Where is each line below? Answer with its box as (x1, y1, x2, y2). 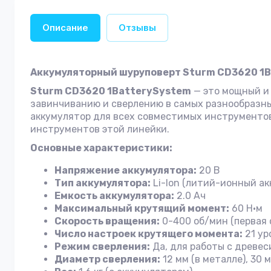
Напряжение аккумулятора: (54, 165, 197, 176)
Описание (42, 22, 88, 33)
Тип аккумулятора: (54, 177, 151, 189)
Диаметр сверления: (54, 253, 160, 265)
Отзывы (119, 22, 156, 33)
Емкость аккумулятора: (54, 190, 174, 201)
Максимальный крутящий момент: (54, 203, 229, 214)
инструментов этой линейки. (30, 123, 169, 135)
